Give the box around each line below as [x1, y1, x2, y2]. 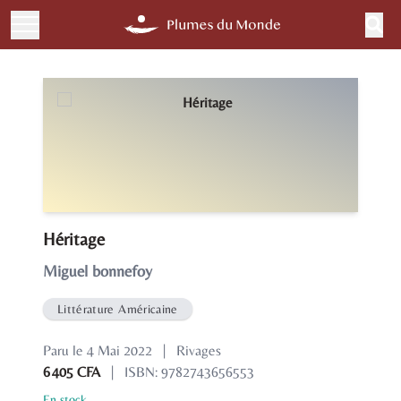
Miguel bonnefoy [43, 261, 152, 280]
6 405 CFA [43, 363, 100, 380]
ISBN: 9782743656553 [124, 363, 254, 380]
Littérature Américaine [57, 302, 178, 316]
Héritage [43, 228, 105, 249]
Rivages [176, 342, 221, 359]
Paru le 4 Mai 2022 [43, 342, 152, 359]
